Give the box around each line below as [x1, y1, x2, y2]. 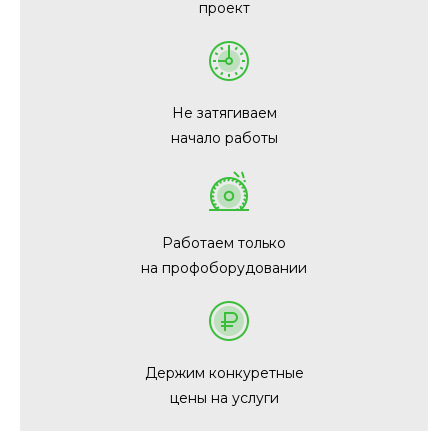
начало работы [170, 129, 278, 147]
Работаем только [162, 234, 286, 252]
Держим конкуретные [144, 364, 304, 382]
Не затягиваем [171, 104, 277, 122]
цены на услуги [169, 389, 279, 407]
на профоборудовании [141, 259, 307, 277]
